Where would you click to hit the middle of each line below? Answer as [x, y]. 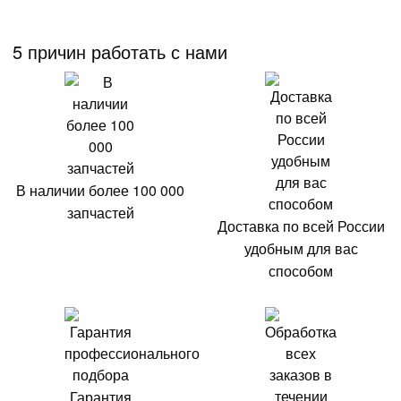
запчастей [100, 212]
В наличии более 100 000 [100, 190]
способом [301, 270]
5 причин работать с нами [120, 51]
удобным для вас [301, 248]
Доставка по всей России [301, 226]
